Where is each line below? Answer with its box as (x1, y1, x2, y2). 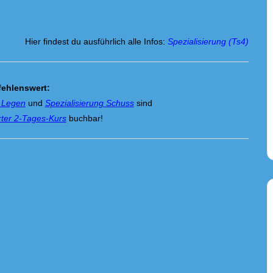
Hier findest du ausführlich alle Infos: (25, 37, 168, 46)
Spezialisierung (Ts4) (168, 37, 249, 46)
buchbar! (68, 113, 103, 123)
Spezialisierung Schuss (44, 98, 134, 108)
